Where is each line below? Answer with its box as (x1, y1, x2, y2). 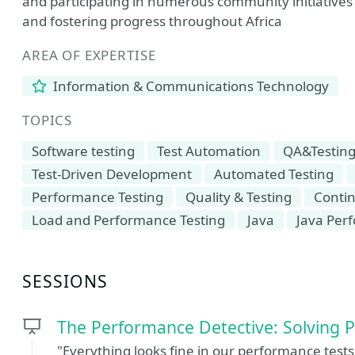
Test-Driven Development (32, 165, 192, 183)
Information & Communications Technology (50, 77, 330, 95)
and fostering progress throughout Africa (22, 12, 282, 30)
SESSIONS (22, 269, 109, 292)
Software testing (32, 142, 135, 160)
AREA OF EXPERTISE (22, 46, 156, 64)
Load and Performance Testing (32, 211, 225, 229)
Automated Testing (214, 165, 334, 183)
